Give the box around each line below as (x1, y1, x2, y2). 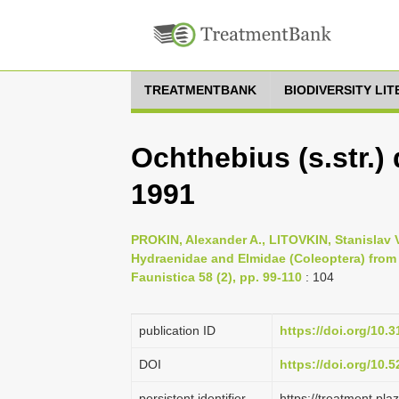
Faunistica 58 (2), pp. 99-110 (131, 270, 302, 284)
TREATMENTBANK (144, 83, 256, 97)
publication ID (139, 323, 216, 338)
